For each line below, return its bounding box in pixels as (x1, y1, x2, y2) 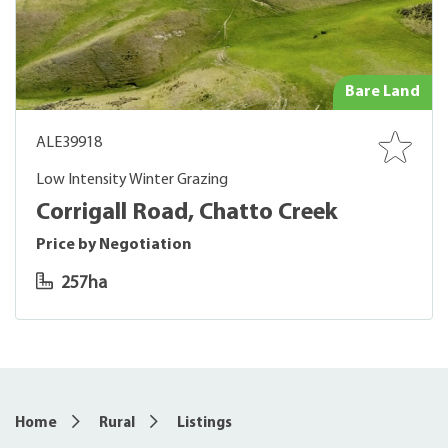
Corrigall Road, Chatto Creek (36, 201, 338, 225)
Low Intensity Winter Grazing (36, 172, 228, 188)
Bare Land (345, 84, 420, 100)
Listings (177, 416, 232, 431)
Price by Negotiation (36, 237, 192, 253)
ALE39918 (36, 135, 102, 151)
